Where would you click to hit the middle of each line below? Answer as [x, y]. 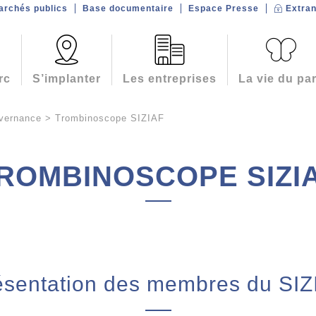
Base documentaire [128, 8]
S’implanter [67, 79]
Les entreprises [170, 79]
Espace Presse [223, 8]
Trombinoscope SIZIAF [110, 118]
